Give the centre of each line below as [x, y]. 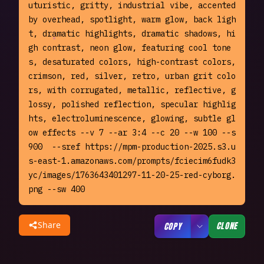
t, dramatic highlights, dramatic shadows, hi [132, 34]
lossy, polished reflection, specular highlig [132, 105]
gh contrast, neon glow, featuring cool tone [130, 48]
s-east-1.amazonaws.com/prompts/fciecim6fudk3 [132, 161]
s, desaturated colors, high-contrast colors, [132, 62]
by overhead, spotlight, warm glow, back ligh [132, 20]
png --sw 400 [57, 189]
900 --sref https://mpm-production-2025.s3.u [132, 147]
